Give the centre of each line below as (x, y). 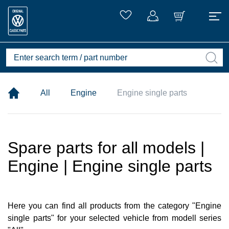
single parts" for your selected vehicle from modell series (114, 218)
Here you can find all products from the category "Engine (114, 206)
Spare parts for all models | (106, 148)
